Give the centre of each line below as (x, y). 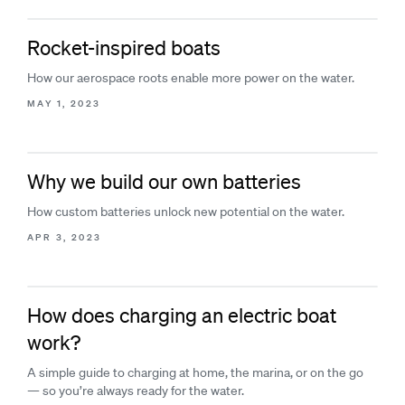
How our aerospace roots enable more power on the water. (191, 78)
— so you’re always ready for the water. (136, 391)
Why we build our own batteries (164, 181)
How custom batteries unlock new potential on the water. (186, 212)
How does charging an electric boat (182, 315)
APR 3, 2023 (65, 237)
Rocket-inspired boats (124, 47)
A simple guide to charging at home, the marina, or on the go (195, 372)
